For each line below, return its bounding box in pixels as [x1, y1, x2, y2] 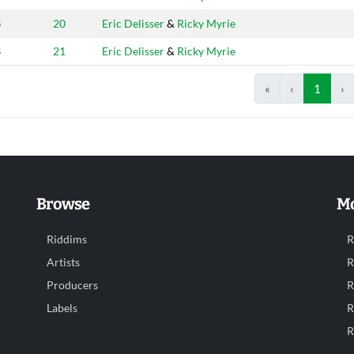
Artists [47, 256, 80, 269]
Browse [36, 194, 89, 214]
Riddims [47, 233, 87, 247]
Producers [47, 279, 98, 292]
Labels [47, 302, 77, 315]
